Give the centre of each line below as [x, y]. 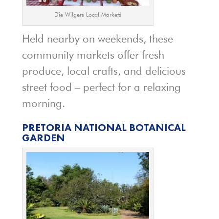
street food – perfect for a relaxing [101, 87]
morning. [43, 103]
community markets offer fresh [93, 55]
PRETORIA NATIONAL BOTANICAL [104, 127]
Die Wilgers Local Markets [88, 14]
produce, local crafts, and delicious [104, 71]
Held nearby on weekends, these [97, 38]
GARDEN [43, 137]
